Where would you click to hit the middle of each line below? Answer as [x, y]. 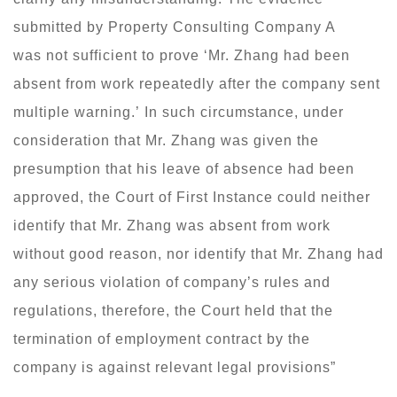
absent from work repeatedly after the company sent [197, 83]
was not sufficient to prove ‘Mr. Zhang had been [182, 55]
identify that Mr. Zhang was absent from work [172, 225]
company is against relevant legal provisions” [175, 367]
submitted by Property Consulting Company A [174, 27]
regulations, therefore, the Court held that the [173, 310]
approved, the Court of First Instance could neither [192, 197]
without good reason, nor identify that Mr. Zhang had [198, 253]
